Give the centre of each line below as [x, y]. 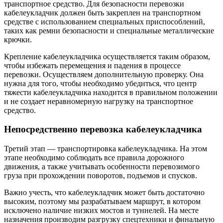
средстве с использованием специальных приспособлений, [105, 21]
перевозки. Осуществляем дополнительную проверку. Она [104, 74]
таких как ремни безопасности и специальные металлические [109, 30]
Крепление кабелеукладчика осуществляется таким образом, [107, 56]
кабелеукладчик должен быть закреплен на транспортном [102, 12]
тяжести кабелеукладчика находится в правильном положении [111, 92]
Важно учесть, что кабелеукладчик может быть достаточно [104, 192]
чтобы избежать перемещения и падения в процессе [92, 65]
